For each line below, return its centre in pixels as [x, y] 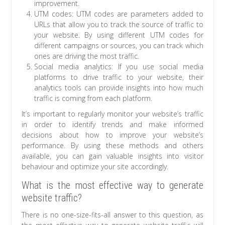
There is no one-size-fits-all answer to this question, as [113, 214]
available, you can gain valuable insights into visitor [113, 156]
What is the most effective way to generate [113, 185]
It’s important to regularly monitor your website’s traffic [113, 114]
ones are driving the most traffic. [87, 56]
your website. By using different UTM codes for [119, 35]
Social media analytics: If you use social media [119, 66]
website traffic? [52, 198]
